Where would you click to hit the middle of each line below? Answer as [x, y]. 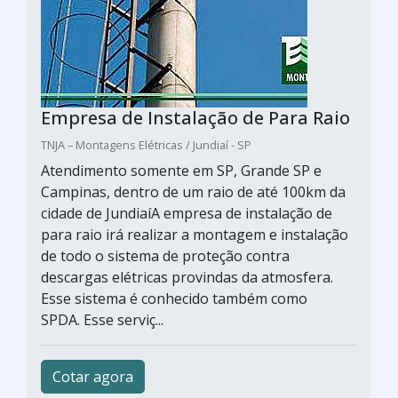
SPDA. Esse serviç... [102, 320]
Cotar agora [93, 377]
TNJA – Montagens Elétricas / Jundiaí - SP [146, 145]
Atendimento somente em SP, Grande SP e [181, 171]
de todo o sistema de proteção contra [165, 256]
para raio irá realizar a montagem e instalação [195, 235]
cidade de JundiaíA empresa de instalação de [187, 213]
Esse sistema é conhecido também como [174, 298]
